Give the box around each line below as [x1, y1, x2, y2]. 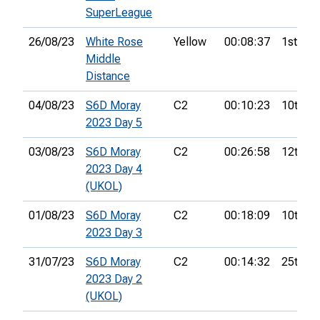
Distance [86, 69, 130, 84]
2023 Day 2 [86, 272, 142, 286]
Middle [86, 52, 121, 66]
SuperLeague [86, 6, 152, 20]
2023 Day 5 [86, 116, 142, 130]
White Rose [86, 35, 143, 49]
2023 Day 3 [86, 226, 142, 240]
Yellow [174, 35, 206, 49]
